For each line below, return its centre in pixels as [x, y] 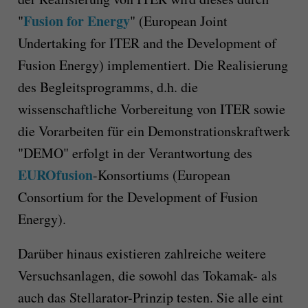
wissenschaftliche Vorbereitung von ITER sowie [151, 109]
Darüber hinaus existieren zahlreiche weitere [142, 253]
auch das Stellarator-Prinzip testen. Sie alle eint [150, 297]
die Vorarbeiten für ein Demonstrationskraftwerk [154, 131]
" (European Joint [178, 21]
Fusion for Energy [76, 21]
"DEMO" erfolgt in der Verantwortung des [135, 153]
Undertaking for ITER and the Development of [147, 43]
